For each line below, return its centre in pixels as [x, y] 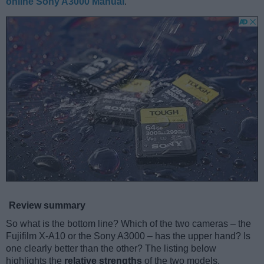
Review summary [47, 205]
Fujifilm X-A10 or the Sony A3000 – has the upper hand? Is [128, 236]
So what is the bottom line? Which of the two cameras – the [128, 223]
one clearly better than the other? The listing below [111, 248]
